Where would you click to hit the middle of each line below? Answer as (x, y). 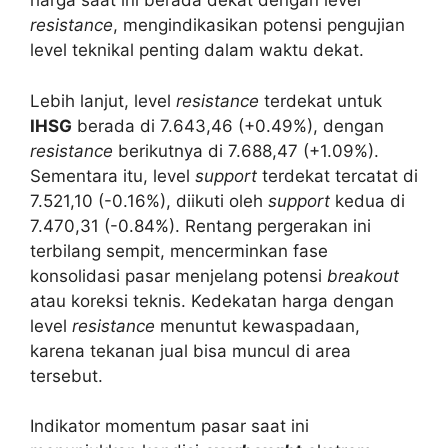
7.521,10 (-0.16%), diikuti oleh (149, 200)
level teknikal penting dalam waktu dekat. (197, 50)
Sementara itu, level (112, 175)
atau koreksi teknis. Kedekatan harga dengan (212, 300)
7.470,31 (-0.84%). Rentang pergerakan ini (200, 225)
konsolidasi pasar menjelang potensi (178, 275)
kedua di (367, 200)
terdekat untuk (320, 100)
